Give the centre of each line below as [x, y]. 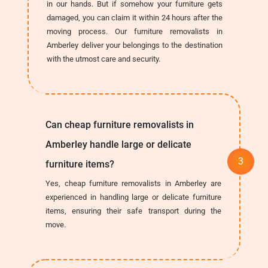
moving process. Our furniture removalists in [135, 31]
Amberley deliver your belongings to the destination [135, 45]
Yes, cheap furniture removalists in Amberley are [133, 183]
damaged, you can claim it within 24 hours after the [135, 17]
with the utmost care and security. [104, 59]
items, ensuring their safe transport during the [133, 211]
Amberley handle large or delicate [119, 144]
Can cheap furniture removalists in [120, 124]
